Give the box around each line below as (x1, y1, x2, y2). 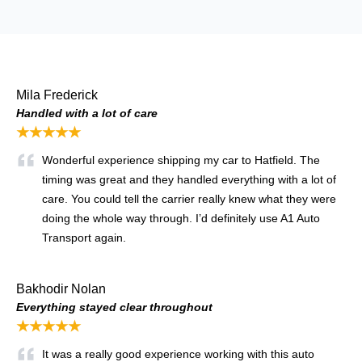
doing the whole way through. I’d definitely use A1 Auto (42, 212, 320, 225)
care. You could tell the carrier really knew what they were (42, 192, 336, 206)
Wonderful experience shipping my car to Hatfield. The (42, 154, 320, 167)
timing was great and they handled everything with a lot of (42, 173, 336, 187)
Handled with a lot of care (16, 107, 158, 120)
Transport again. (42, 231, 126, 245)
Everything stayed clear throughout (16, 301, 213, 314)
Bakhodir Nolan (16, 282, 106, 297)
